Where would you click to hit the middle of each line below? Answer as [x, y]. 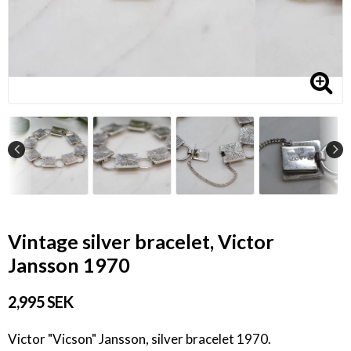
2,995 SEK [40, 302]
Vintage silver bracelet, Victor [141, 242]
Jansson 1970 [69, 265]
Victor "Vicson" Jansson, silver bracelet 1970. [139, 339]
